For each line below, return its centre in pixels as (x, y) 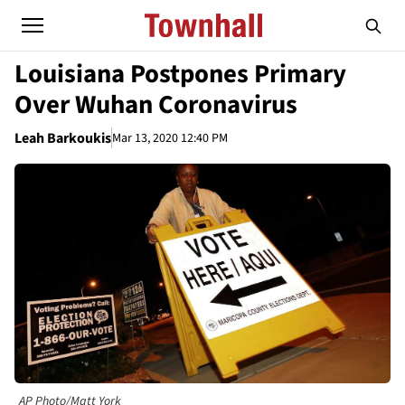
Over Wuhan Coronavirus (156, 105)
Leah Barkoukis (63, 138)
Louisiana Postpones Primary (180, 74)
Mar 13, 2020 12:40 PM (170, 138)
